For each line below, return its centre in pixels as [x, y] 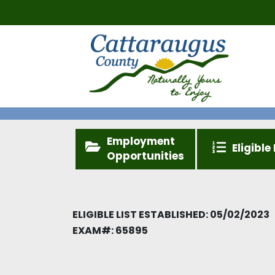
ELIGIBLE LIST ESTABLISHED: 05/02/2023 [171, 214]
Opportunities [145, 156]
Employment [141, 141]
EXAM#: [93, 230]
